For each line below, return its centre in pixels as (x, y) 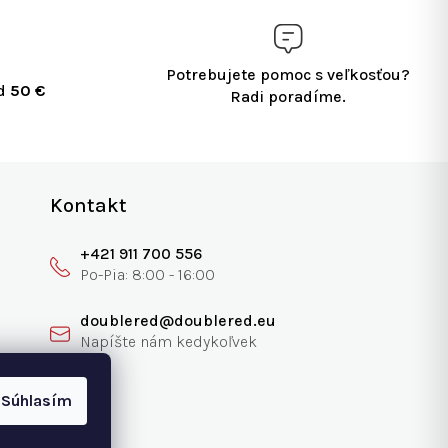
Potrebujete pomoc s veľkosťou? (288, 75)
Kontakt (89, 206)
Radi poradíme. (288, 97)
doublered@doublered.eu (178, 321)
